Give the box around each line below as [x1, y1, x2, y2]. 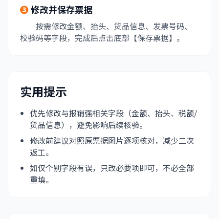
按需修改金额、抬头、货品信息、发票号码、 [36, 20, 192, 32]
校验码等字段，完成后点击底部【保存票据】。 [20, 32, 184, 44]
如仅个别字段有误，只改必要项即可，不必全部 [30, 162, 194, 174]
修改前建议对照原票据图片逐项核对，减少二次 [30, 134, 194, 146]
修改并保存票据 [31, 3, 92, 16]
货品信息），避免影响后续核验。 [30, 119, 147, 131]
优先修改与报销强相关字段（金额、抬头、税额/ [30, 107, 197, 119]
